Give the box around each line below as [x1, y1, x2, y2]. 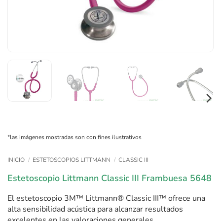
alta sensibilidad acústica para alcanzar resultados [7, 203, 183, 215]
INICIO [7, 156, 25, 164]
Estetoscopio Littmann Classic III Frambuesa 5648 [7, 172, 212, 184]
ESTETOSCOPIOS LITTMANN [33, 156, 111, 164]
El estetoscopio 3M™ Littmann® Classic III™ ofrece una [7, 192, 205, 204]
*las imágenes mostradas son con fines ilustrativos [7, 133, 142, 142]
